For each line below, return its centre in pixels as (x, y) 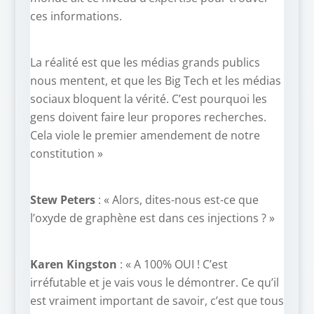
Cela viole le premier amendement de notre (145, 136)
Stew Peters (62, 200)
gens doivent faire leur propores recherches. (148, 117)
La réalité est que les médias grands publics (145, 63)
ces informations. (76, 16)
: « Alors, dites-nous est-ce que (177, 200)
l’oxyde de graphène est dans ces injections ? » (152, 218)
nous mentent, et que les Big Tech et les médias (155, 81)
